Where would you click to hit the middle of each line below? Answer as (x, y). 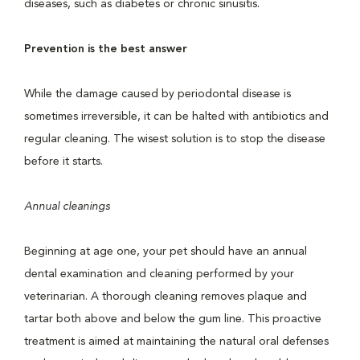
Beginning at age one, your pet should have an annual (166, 252)
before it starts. (63, 162)
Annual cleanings (67, 207)
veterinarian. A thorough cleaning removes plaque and (166, 297)
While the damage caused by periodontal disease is (157, 94)
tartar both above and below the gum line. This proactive (173, 319)
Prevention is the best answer (106, 49)
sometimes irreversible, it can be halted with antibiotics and (176, 117)
